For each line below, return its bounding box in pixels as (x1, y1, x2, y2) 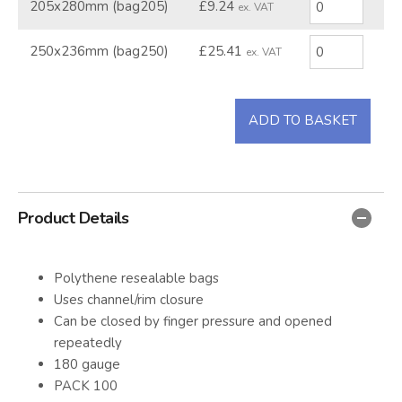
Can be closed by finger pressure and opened (54, 311, 332, 330)
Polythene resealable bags (54, 268, 219, 287)
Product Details (18, 206, 129, 229)
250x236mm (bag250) (30, 41, 169, 60)
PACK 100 (54, 376, 118, 395)
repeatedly (54, 333, 122, 352)
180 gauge (54, 354, 120, 373)
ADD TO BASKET (249, 111, 357, 130)
